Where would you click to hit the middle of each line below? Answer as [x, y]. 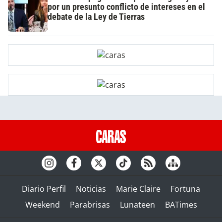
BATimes [181, 204]
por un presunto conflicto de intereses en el [126, 7]
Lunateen [137, 204]
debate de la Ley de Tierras [96, 17]
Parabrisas [90, 204]
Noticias [91, 189]
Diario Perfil [44, 189]
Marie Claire [138, 189]
